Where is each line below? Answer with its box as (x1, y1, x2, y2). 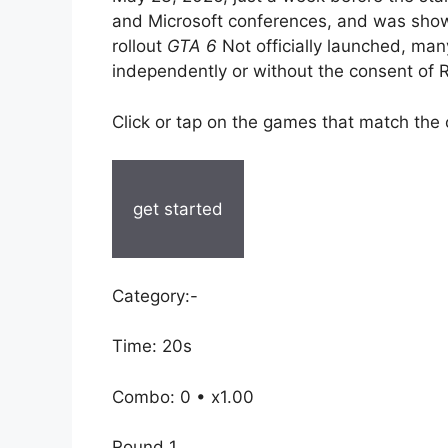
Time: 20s (112, 336, 192, 357)
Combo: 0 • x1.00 (112, 386, 254, 407)
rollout (112, 36, 167, 57)
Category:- (112, 285, 198, 306)
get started (133, 198, 223, 219)
